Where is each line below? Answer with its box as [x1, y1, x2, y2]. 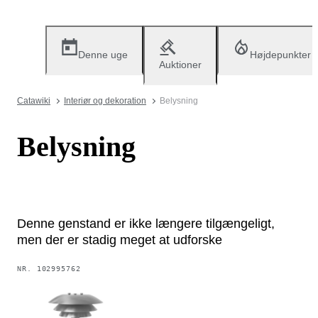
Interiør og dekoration [64, 96, 146, 106]
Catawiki [17, 96, 50, 106]
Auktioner [159, 59, 202, 70]
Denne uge [78, 49, 128, 60]
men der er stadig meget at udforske [17, 232, 222, 247]
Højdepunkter [250, 49, 311, 60]
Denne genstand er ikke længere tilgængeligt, [17, 216, 275, 231]
